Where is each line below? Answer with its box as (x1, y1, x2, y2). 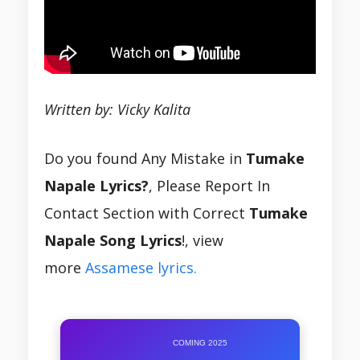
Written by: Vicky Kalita (44, 100, 190, 120)
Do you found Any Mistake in (44, 149, 246, 169)
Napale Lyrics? (44, 176, 149, 196)
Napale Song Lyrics (44, 231, 182, 251)
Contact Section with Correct (44, 203, 249, 223)
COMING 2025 (173, 338, 227, 348)
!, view (182, 231, 223, 251)
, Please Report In (149, 176, 270, 196)
